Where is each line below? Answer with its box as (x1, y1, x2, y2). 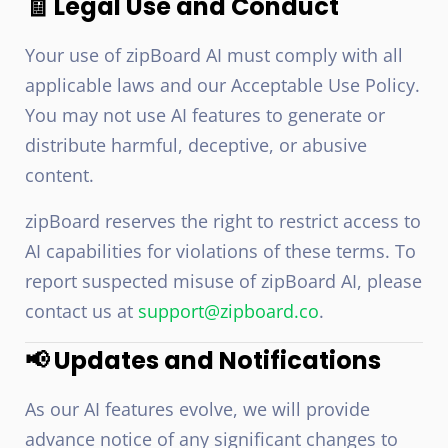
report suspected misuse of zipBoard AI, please (25, 269, 422, 293)
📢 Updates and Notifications (25, 344, 381, 377)
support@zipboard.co (138, 299, 319, 323)
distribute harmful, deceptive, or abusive (25, 133, 367, 157)
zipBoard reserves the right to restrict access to (25, 209, 421, 233)
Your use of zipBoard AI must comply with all (25, 43, 403, 67)
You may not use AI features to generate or (25, 103, 385, 127)
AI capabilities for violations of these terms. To (25, 239, 416, 263)
